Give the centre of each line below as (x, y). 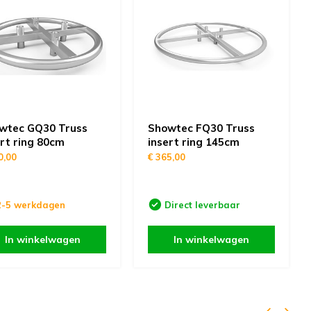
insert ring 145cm (193, 142)
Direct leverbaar (202, 205)
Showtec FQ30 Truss (201, 128)
